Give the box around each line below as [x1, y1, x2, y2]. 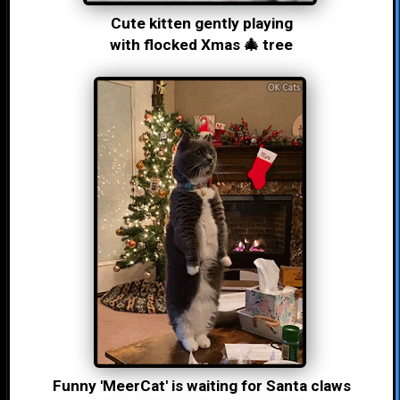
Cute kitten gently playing [110, 14, 293, 32]
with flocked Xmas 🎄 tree [110, 36, 293, 54]
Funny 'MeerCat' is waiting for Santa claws [52, 377, 351, 395]
